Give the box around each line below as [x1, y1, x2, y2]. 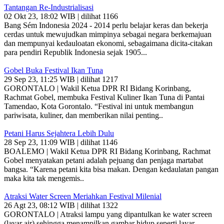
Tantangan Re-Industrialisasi [4, 3, 93, 11]
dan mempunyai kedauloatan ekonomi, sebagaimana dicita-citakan [4, 39, 212, 47]
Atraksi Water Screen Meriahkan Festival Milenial [4, 192, 161, 200]
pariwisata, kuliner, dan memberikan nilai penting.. [4, 111, 163, 119]
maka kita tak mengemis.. [4, 174, 84, 182]
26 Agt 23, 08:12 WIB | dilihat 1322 [4, 201, 118, 209]
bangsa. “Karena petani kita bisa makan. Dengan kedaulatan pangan [4, 165, 218, 173]
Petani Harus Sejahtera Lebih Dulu [4, 129, 114, 137]
